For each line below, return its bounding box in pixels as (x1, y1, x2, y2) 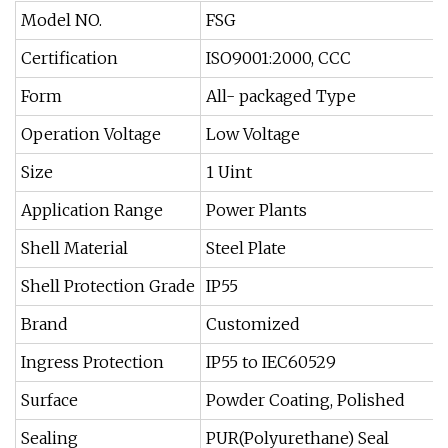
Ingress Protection (21, 352, 164, 372)
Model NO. (21, 10, 102, 30)
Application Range (21, 200, 163, 220)
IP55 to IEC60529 (206, 352, 336, 372)
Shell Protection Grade (21, 276, 195, 296)
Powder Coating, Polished (206, 390, 405, 410)
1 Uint (206, 162, 252, 182)
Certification (21, 48, 118, 68)
